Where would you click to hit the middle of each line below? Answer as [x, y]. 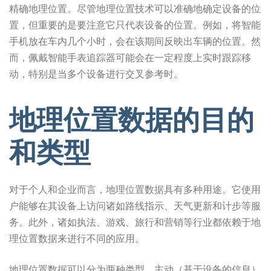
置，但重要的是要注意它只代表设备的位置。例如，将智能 [135, 24]
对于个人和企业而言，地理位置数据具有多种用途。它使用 [135, 190]
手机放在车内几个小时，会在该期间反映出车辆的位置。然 [135, 41]
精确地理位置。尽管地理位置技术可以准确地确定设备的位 [135, 8]
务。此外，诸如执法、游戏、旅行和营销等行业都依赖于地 [135, 222]
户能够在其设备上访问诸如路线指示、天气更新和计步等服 [135, 206]
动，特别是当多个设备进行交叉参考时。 [96, 73]
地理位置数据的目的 [132, 119]
